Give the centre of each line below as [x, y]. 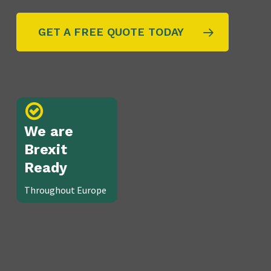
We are [49, 132]
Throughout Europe [66, 190]
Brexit [46, 150]
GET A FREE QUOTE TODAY [111, 32]
